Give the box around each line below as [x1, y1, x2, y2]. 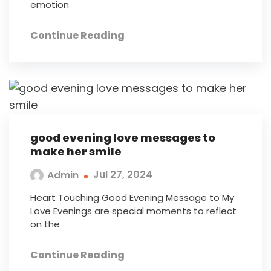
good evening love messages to [30, 129, 215, 145]
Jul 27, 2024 [93, 168, 152, 182]
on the [30, 217, 60, 230]
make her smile [30, 143, 122, 159]
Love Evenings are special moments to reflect [30, 204, 237, 217]
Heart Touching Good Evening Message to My [30, 191, 234, 204]
